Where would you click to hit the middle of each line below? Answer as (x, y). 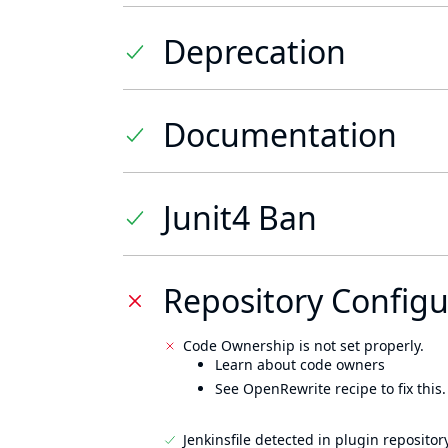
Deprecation (254, 51)
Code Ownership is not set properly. (303, 345)
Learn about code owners (300, 364)
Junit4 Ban (240, 217)
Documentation (280, 134)
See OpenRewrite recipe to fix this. (330, 388)
